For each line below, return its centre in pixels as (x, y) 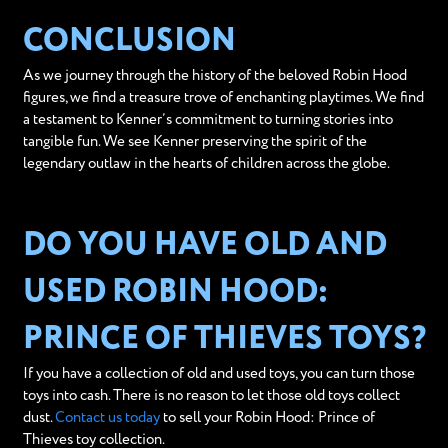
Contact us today (107, 418)
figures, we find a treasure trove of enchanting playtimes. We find (223, 98)
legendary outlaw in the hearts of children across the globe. (206, 164)
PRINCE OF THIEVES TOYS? (224, 340)
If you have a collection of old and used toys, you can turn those (218, 374)
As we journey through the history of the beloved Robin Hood (214, 76)
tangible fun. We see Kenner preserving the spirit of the (194, 142)
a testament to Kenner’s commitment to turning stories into (207, 120)
